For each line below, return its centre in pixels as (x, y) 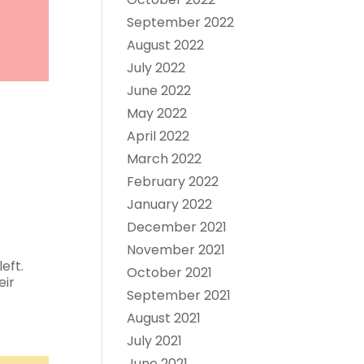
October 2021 (169, 273)
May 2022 (156, 113)
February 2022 (172, 182)
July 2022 (156, 68)
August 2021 (163, 318)
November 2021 (175, 250)
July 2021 (154, 341)
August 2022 (165, 45)
